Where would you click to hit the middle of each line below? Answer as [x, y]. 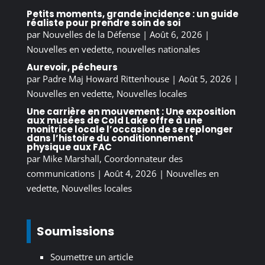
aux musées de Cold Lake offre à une [114, 120]
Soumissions [75, 231]
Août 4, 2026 [130, 173]
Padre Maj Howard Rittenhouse [106, 78]
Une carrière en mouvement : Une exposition [131, 111]
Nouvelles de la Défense [91, 34]
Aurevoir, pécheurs [72, 67]
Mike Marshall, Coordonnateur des [112, 158]
